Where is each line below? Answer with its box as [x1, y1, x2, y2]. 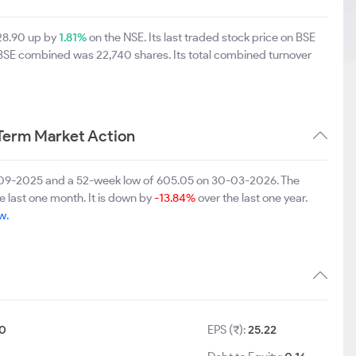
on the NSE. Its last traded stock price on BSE [87, 30, 315, 44]
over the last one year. [195, 191, 308, 205]
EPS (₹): [207, 323, 249, 337]
